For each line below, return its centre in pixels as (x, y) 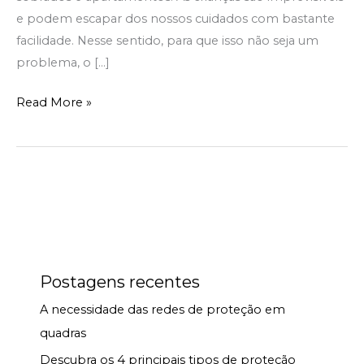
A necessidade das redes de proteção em (163, 310)
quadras (63, 334)
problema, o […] (63, 62)
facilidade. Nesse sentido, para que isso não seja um (167, 40)
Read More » (54, 102)
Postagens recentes (120, 282)
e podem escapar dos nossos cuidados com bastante (175, 18)
